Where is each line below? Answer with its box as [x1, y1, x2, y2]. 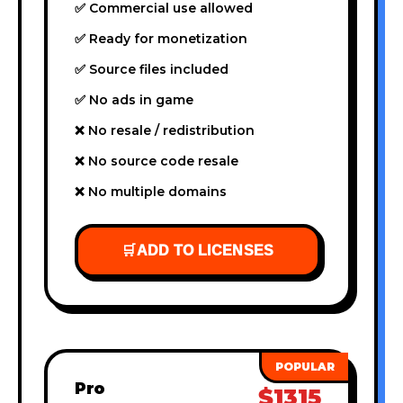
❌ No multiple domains [75, 183, 227, 200]
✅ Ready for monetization [75, 30, 247, 47]
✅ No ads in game [75, 91, 193, 108]
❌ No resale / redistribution [75, 121, 255, 139]
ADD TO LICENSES [136, 242, 274, 258]
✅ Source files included [75, 60, 228, 77]
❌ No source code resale [75, 152, 238, 169]
